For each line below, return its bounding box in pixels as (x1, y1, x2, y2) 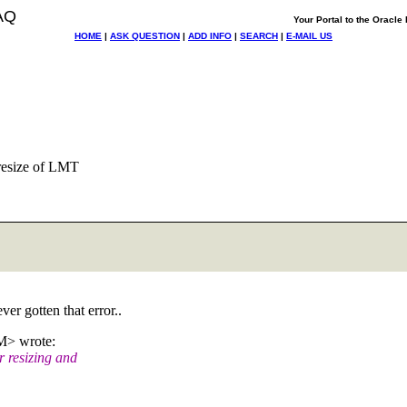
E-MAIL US (286, 31, 333, 41)
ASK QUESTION (110, 31, 180, 41)
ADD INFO (188, 31, 232, 41)
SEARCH (240, 31, 278, 41)
